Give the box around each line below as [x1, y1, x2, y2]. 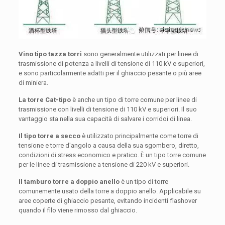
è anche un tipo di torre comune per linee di [70, 96, 197, 104]
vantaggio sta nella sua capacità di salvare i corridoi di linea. [18, 115, 192, 123]
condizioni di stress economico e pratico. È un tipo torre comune [18, 151, 206, 159]
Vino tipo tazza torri [18, 50, 82, 58]
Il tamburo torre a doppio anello [18, 178, 120, 186]
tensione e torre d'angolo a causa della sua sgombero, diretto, [18, 142, 199, 150]
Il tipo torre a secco [18, 132, 80, 140]
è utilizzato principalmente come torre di [80, 132, 198, 140]
